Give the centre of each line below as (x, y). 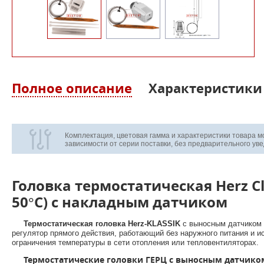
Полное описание (72, 88)
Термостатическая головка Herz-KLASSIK (102, 223)
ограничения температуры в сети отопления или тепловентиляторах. (135, 242)
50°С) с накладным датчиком (120, 202)
